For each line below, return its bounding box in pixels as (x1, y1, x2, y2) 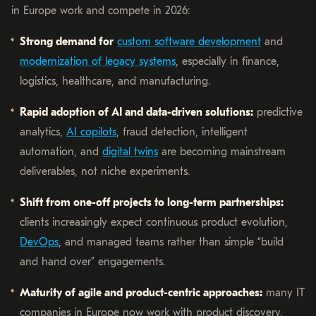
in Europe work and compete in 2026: (11, 4, 190, 17)
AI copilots (66, 125, 116, 138)
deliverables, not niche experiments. (20, 164, 190, 178)
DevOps (20, 235, 59, 248)
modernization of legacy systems (20, 54, 176, 68)
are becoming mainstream (158, 145, 286, 158)
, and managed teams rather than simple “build (59, 235, 284, 248)
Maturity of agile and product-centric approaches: (20, 286, 262, 299)
